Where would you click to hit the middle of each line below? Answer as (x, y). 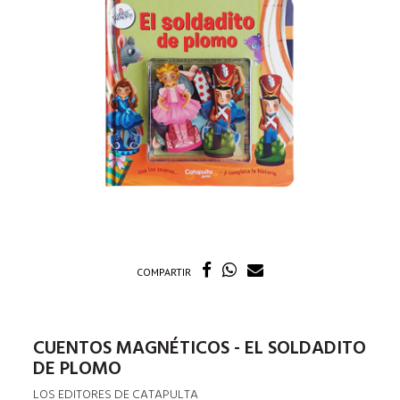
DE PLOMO (78, 369)
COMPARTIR (163, 271)
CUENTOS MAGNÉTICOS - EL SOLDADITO (200, 348)
